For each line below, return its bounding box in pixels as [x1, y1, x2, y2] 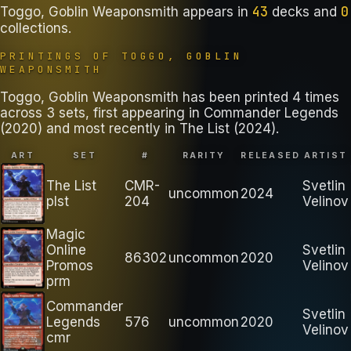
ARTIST [303, 150, 348, 161]
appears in [179, 3, 248, 20]
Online [46, 241, 86, 258]
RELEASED [241, 150, 301, 161]
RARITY [182, 150, 226, 161]
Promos [46, 257, 93, 273]
